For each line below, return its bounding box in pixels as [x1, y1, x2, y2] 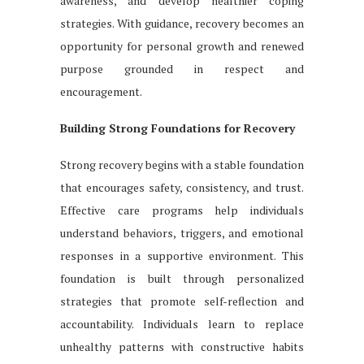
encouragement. [60, 83, 142, 99]
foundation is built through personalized [60, 270, 304, 286]
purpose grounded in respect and [60, 60, 304, 76]
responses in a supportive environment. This [60, 247, 304, 263]
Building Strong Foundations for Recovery [60, 119, 295, 136]
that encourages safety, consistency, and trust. [60, 179, 304, 195]
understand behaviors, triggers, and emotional [60, 224, 304, 240]
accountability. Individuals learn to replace [60, 315, 304, 331]
